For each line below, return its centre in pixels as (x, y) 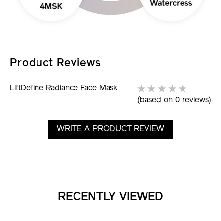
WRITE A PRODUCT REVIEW (110, 129)
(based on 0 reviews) (174, 100)
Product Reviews (55, 63)
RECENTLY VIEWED (110, 197)
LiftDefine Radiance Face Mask (64, 88)
